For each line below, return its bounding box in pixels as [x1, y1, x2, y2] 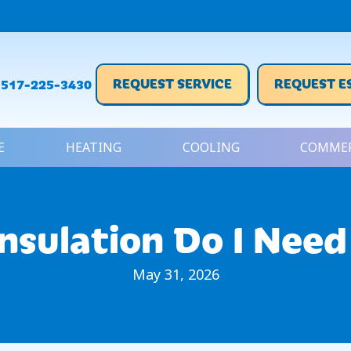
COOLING [182, 139, 240, 157]
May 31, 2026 [132, 265, 219, 284]
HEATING [65, 139, 121, 157]
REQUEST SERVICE [113, 73, 232, 92]
